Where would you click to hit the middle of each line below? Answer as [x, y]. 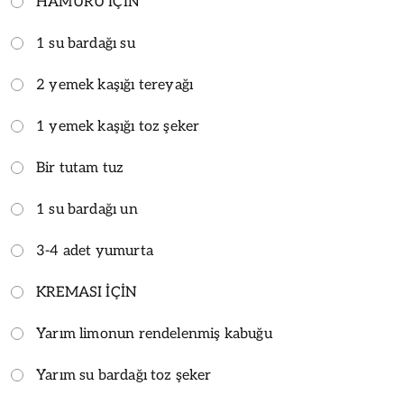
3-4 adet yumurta [95, 251]
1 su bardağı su [86, 43]
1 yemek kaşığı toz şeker [118, 126]
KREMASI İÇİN [87, 292]
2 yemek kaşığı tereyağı [115, 85]
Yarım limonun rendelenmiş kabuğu [154, 334]
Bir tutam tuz [80, 168]
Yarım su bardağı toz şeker [124, 375]
